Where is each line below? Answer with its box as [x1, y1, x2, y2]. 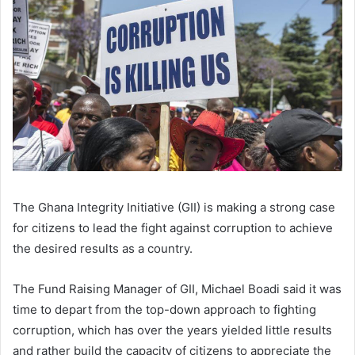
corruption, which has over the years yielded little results [13, 322, 332, 338]
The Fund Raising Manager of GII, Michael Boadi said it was [13, 281, 342, 296]
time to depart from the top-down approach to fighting [13, 301, 316, 317]
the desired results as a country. [13, 240, 193, 256]
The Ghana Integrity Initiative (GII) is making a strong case [13, 199, 335, 215]
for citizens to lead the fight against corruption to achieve [13, 219, 333, 235]
